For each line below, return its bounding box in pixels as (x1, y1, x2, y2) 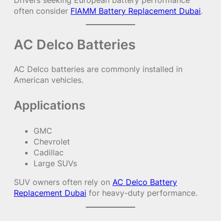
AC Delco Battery (112, 177, 177, 187)
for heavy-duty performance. (86, 188, 197, 198)
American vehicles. (14, 75, 83, 85)
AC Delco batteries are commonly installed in (14, 64, 183, 74)
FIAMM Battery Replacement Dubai (71, 6, 201, 16)
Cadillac (34, 147, 64, 158)
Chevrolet (34, 137, 70, 147)
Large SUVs (34, 158, 77, 169)
